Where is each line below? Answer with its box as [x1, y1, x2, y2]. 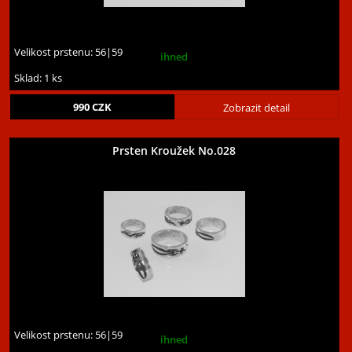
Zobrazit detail [222, 101, 290, 115]
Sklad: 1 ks [14, 71, 63, 86]
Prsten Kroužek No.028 [112, 143, 236, 159]
